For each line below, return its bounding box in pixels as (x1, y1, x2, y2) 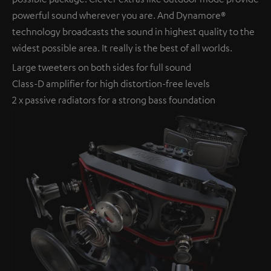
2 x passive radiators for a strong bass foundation (12, 93, 215, 106)
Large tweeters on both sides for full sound (12, 60, 191, 73)
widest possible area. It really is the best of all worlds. (12, 41, 232, 54)
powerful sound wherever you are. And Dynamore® (12, 8, 226, 21)
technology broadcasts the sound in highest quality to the (12, 25, 255, 38)
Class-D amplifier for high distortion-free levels (12, 77, 210, 90)
